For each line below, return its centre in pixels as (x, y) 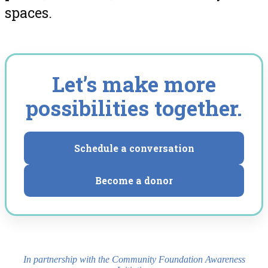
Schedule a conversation (134, 148)
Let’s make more (134, 84)
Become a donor (134, 181)
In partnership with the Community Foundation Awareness (134, 259)
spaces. (28, 13)
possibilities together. (134, 108)
